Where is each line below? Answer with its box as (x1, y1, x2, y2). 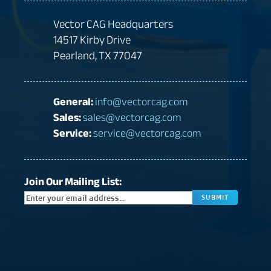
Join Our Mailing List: (24, 171, 122, 192)
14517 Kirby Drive (53, 28, 131, 51)
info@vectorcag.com (94, 91, 188, 113)
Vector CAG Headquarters (53, 13, 173, 35)
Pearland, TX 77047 (53, 44, 142, 67)
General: (53, 91, 93, 113)
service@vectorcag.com (93, 123, 201, 144)
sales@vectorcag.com (82, 107, 181, 128)
